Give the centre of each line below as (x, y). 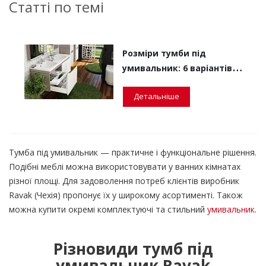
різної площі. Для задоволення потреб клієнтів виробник (124, 181)
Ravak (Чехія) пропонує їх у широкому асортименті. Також (126, 195)
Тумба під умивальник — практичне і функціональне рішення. (133, 152)
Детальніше (156, 96)
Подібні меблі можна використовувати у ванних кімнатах (125, 167)
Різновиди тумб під (133, 249)
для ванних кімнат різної (179, 83)
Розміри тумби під (164, 53)
